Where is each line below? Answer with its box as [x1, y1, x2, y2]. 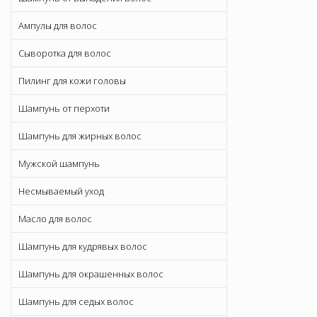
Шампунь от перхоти [18, 102, 110, 115]
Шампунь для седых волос [18, 295, 134, 309]
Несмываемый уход [18, 185, 104, 198]
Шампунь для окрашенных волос [18, 267, 163, 281]
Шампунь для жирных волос [18, 129, 142, 143]
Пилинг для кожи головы [18, 74, 126, 88]
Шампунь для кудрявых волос [18, 240, 147, 253]
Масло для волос [18, 212, 92, 226]
